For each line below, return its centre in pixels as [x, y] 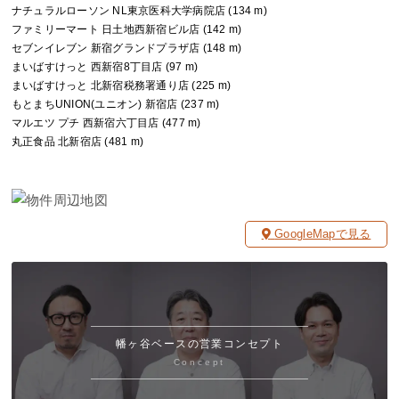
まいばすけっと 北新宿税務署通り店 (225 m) [122, 86]
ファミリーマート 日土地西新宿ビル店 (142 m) [127, 30]
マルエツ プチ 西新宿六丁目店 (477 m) [106, 123]
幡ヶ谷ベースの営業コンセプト [199, 343]
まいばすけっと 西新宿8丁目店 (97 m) [105, 67]
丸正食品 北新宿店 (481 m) [78, 142]
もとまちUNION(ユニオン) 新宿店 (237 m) [116, 105]
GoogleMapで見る [323, 234]
